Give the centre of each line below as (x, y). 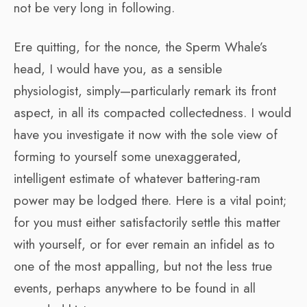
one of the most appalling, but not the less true (143, 266)
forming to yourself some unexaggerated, (127, 156)
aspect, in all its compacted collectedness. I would (152, 112)
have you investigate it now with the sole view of (146, 134)
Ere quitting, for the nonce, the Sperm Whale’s (140, 47)
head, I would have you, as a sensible (118, 69)
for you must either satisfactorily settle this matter (147, 222)
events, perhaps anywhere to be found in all (135, 288)
